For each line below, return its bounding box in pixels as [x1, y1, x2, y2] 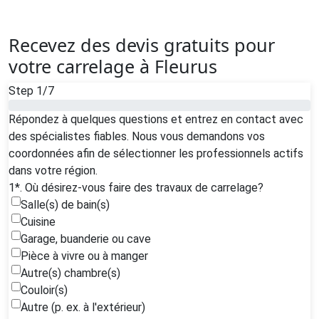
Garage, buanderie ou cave [21, 231, 151, 246]
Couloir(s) [21, 283, 68, 297]
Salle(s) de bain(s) [21, 197, 110, 211]
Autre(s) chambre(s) [21, 266, 120, 280]
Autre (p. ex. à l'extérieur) [21, 300, 145, 314]
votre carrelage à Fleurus [9, 53, 217, 78]
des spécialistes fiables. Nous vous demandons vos [9, 129, 265, 143]
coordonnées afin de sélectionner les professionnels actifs [9, 146, 303, 160]
